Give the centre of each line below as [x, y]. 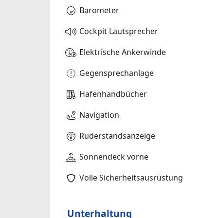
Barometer [99, 10]
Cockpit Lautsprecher [119, 31]
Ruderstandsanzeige [117, 136]
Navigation [99, 115]
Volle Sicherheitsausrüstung [131, 178]
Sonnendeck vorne [114, 157]
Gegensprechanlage [117, 73]
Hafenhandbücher [113, 94]
